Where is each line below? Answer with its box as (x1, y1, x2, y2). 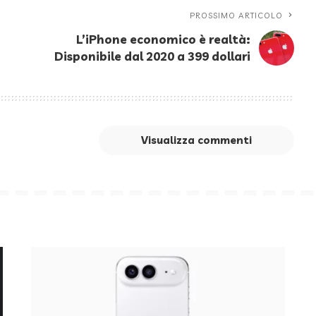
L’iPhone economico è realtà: (76, 31, 251, 47)
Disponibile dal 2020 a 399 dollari (54, 48, 251, 63)
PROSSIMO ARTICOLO (189, 10, 284, 20)
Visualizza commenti (141, 133, 253, 147)
